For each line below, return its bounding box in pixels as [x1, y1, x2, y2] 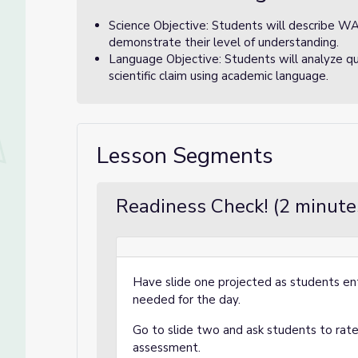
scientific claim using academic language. [109, 68, 328, 84]
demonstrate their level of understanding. [109, 34, 339, 50]
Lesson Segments [97, 141, 273, 171]
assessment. [133, 340, 204, 356]
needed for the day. [133, 292, 244, 308]
